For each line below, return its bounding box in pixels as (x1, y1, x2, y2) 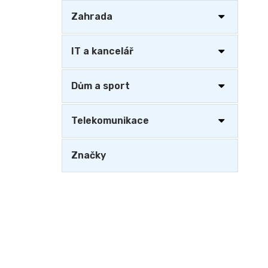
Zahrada (71, 11, 112, 22)
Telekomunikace (71, 115, 149, 126)
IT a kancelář (71, 45, 133, 57)
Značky (71, 150, 106, 161)
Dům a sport (71, 80, 130, 92)
